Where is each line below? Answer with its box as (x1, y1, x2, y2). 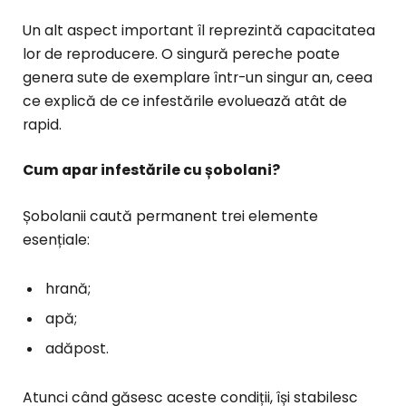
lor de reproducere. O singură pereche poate (23, 44, 340, 64)
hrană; (45, 278, 91, 298)
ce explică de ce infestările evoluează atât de (23, 92, 347, 111)
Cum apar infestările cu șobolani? (23, 160, 280, 180)
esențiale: (23, 229, 90, 249)
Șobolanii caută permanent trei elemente (23, 206, 318, 226)
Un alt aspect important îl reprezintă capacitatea (23, 21, 375, 41)
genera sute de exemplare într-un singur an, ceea (23, 68, 372, 88)
